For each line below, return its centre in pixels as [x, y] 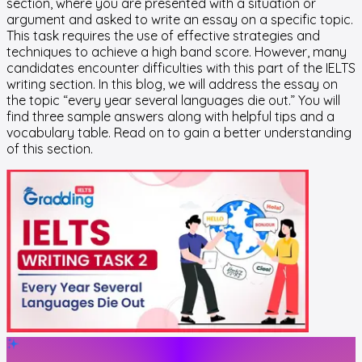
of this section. [50, 148]
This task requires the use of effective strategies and [163, 35]
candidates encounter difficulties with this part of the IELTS [181, 67]
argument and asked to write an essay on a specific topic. [180, 19]
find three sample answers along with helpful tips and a [170, 116]
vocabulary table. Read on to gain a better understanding [179, 132]
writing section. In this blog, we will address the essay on [172, 84]
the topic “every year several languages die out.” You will [173, 100]
